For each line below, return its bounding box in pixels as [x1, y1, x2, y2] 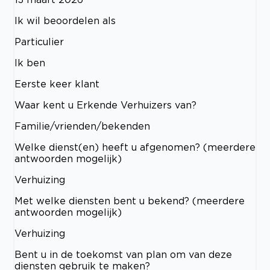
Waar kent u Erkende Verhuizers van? [14, 99, 196, 110]
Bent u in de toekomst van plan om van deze [14, 248, 232, 260]
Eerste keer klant [14, 78, 99, 89]
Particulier [14, 36, 64, 47]
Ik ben [14, 57, 45, 68]
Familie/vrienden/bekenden [14, 120, 150, 131]
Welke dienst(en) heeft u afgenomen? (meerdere [14, 141, 256, 152]
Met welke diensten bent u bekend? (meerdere [14, 195, 245, 206]
